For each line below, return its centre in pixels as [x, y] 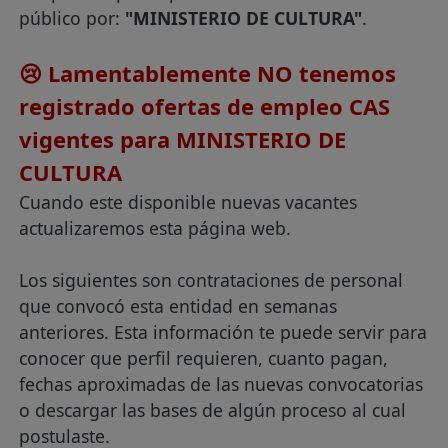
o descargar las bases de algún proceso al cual [213, 410]
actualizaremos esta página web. [155, 228]
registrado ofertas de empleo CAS [205, 106]
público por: [72, 18]
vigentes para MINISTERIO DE [183, 139]
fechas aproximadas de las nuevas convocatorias [221, 384]
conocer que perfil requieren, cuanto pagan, [204, 358]
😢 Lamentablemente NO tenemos [208, 73]
